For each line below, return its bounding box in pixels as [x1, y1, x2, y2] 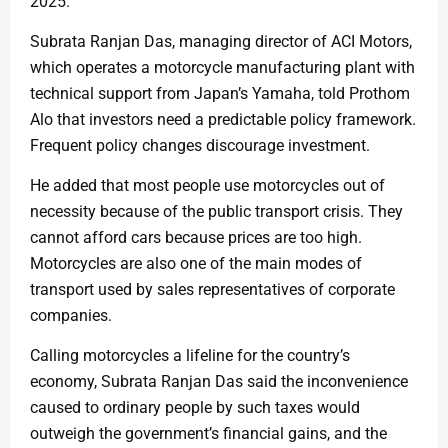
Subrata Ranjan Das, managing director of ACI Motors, [30, 32, 412, 51]
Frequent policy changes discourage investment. [30, 136, 370, 155]
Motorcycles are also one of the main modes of [30, 254, 362, 273]
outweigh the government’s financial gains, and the [30, 424, 387, 443]
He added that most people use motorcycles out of [30, 176, 385, 195]
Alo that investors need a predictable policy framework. [30, 110, 416, 129]
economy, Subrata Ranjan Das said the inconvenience [30, 372, 408, 391]
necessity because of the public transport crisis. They [30, 202, 403, 221]
